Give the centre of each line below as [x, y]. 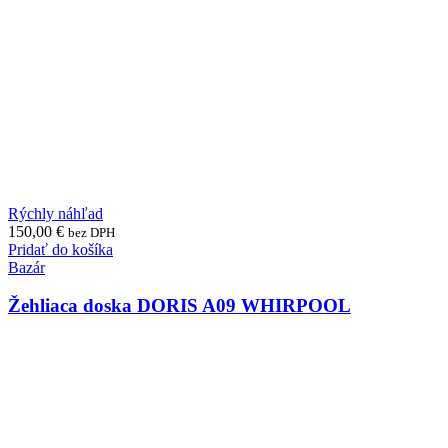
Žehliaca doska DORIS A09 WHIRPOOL [179, 306]
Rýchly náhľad [55, 213]
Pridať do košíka [60, 249]
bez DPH [91, 232]
